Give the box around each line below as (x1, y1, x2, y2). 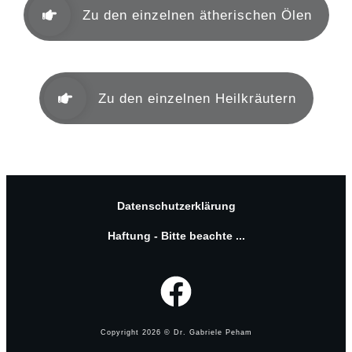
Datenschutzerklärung (116, 200, 236, 213)
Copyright (100, 328, 142, 337)
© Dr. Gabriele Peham (160, 328, 252, 337)
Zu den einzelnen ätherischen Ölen (82, 7, 312, 23)
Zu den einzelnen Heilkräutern (97, 90, 296, 106)
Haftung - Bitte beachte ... (107, 229, 245, 243)
